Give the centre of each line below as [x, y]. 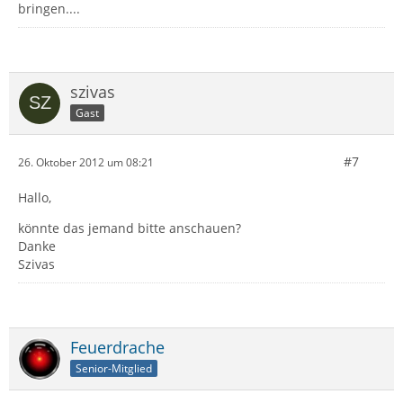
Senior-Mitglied [114, 368]
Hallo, [35, 197]
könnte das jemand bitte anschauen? [130, 228]
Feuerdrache [117, 347]
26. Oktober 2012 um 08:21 [86, 162]
